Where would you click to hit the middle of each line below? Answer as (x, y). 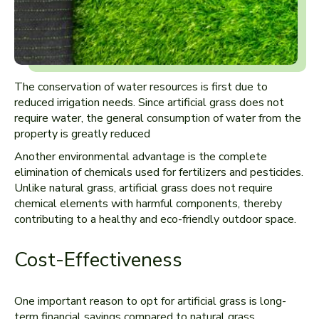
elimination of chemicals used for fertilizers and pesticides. (159, 172)
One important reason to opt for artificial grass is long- (150, 301)
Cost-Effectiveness (98, 260)
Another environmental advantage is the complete (141, 157)
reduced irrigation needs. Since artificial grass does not (149, 103)
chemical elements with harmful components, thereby (148, 204)
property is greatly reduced (82, 134)
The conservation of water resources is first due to (141, 87)
